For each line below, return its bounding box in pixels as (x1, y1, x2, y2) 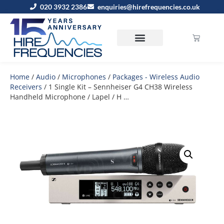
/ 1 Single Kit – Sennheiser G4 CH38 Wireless (42, 81, 192, 91)
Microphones (62, 71, 106, 81)
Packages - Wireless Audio (112, 71, 199, 81)
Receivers (10, 81, 42, 91)
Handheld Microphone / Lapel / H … (10, 91, 129, 101)
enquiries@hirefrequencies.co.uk (97, 2, 200, 11)
